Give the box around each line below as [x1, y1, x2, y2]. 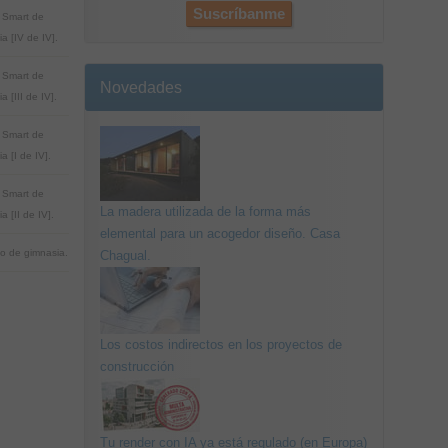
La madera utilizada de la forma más [99, 204, 311, 219]
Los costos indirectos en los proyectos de [99, 337, 342, 352]
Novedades [99, 79, 182, 96]
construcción [99, 359, 174, 374]
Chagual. [99, 248, 151, 263]
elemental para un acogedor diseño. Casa [99, 226, 340, 241]
